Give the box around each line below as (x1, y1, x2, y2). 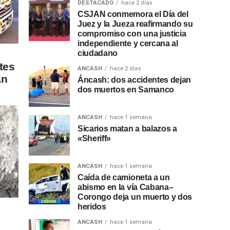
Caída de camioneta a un (78, 173, 170, 182)
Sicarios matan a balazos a (78, 124, 177, 133)
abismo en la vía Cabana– (78, 183, 174, 192)
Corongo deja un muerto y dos (78, 193, 193, 202)
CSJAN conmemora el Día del (78, 10, 188, 19)
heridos (78, 202, 106, 212)
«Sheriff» (78, 134, 111, 143)
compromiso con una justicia (78, 29, 186, 39)
